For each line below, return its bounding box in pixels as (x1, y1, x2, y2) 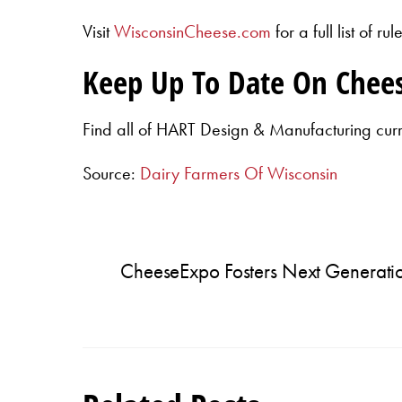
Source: (83, 162, 140, 186)
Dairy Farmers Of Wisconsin (140, 162, 337, 186)
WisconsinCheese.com (114, 19, 271, 43)
